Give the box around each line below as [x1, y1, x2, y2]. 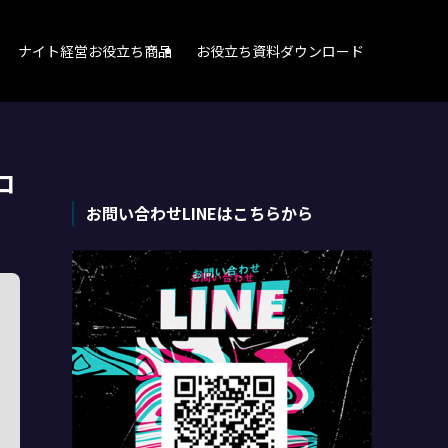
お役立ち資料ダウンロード [196, 41, 364, 61]
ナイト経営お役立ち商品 [18, 41, 172, 61]
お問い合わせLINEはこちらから [86, 201, 313, 225]
